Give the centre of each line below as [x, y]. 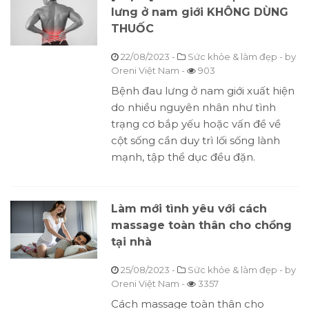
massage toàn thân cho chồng [201, 226]
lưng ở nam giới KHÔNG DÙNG [199, 12]
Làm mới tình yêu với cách [189, 209]
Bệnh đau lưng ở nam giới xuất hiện [202, 91]
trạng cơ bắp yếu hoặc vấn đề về [196, 124]
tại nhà [131, 242]
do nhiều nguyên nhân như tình [193, 108]
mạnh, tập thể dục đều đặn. [183, 157]
